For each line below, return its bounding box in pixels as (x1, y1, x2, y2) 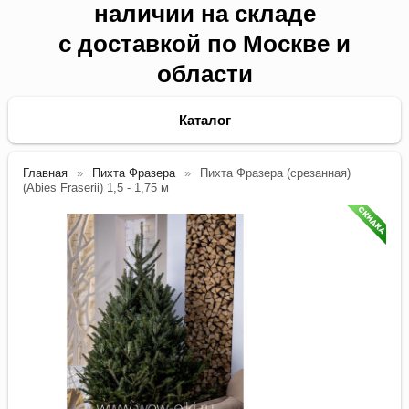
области (156, 60, 253, 89)
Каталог (178, 112, 231, 129)
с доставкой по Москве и (58, 30, 351, 58)
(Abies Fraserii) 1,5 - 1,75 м (23, 181, 170, 195)
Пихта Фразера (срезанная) (200, 166, 351, 181)
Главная (23, 166, 68, 181)
